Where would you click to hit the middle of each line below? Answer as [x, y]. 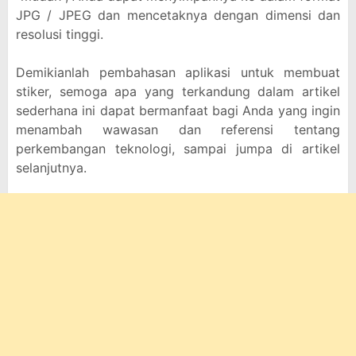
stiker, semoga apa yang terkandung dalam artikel [178, 91]
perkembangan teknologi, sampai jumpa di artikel [178, 149]
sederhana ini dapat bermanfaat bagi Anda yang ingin [178, 110]
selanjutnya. [51, 168]
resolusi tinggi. [60, 34]
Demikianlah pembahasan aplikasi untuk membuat [178, 72]
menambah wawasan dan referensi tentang [178, 130]
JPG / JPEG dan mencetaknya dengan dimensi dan [178, 15]
